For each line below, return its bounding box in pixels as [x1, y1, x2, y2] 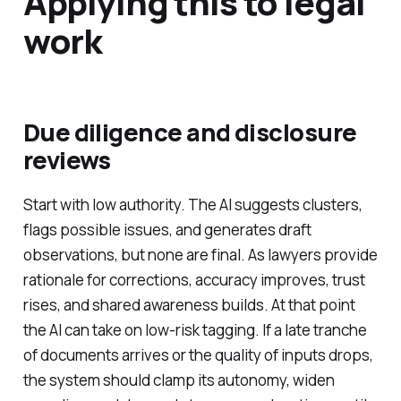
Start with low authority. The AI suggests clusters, [22, 193, 363, 215]
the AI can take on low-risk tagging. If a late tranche [22, 319, 367, 340]
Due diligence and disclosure [22, 115, 357, 149]
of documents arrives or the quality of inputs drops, [22, 344, 373, 365]
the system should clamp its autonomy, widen [22, 369, 335, 390]
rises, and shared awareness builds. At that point [22, 294, 355, 315]
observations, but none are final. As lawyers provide [22, 243, 378, 265]
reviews [22, 143, 111, 177]
